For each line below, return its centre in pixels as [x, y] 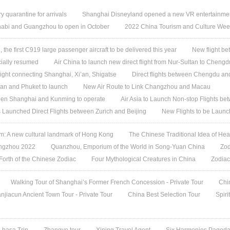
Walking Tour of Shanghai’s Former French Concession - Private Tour [107, 182]
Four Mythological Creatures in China [144, 159]
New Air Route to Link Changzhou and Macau [147, 87]
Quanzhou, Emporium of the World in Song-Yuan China [128, 147]
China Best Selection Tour [164, 195]
